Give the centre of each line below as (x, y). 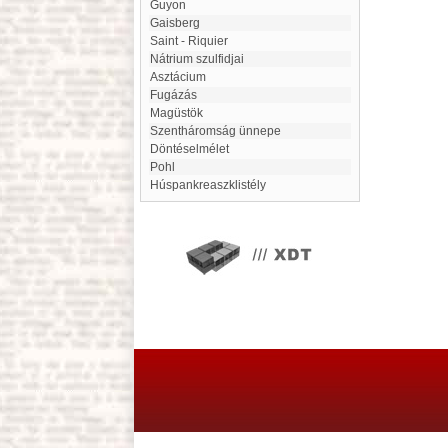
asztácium (182, 77)
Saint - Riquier (193, 41)
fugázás (177, 95)
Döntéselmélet (194, 149)
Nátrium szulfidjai (201, 59)
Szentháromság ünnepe (219, 131)
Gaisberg (179, 23)
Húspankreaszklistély (212, 185)
